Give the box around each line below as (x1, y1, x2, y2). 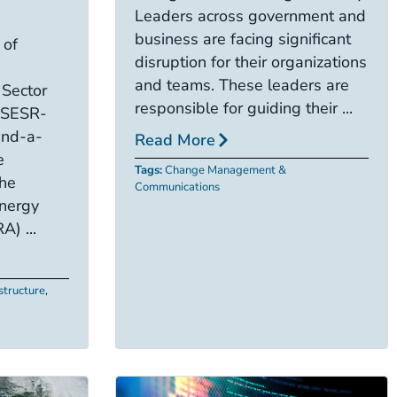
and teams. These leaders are (134, 74, 349, 96)
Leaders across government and (134, 4, 366, 27)
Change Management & (164, 162, 286, 179)
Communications (134, 179, 220, 196)
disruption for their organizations (134, 51, 367, 73)
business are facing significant (134, 27, 351, 50)
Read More (134, 129, 215, 152)
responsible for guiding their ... (134, 97, 353, 119)
